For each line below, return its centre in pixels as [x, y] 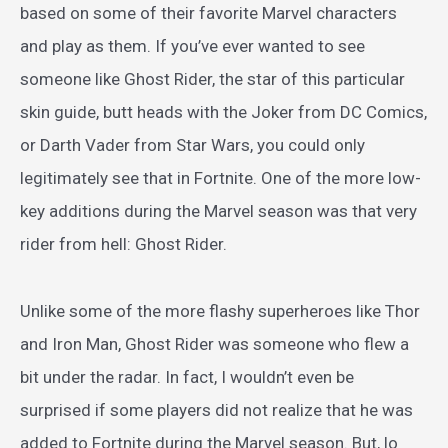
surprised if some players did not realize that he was [216, 410]
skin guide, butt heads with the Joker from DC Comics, [223, 112]
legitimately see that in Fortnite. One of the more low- [220, 178]
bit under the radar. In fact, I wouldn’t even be [187, 377]
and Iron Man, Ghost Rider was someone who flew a [214, 344]
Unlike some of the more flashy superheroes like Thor [220, 311]
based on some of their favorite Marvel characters [208, 13]
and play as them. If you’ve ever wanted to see [192, 46]
